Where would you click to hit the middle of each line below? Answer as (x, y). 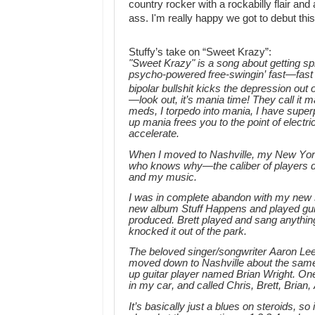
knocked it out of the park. (188, 231)
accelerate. (155, 134)
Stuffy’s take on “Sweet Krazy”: (200, 52)
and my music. (163, 177)
